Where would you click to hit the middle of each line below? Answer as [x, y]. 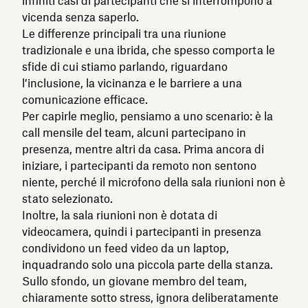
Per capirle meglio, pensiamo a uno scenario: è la [147, 116]
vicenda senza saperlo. [80, 17]
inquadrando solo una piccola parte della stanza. [147, 264]
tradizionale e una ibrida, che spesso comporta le [148, 50]
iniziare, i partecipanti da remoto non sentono [139, 165]
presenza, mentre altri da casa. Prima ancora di [143, 149]
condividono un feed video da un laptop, [125, 248]
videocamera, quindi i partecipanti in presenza [142, 231]
